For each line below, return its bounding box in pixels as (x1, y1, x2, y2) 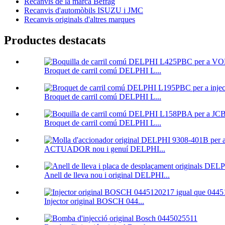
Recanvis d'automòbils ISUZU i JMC (24, 6, 143, 15)
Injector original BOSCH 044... (44, 197, 144, 206)
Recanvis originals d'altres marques (24, 15, 135, 24)
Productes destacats (4, 34, 105, 47)
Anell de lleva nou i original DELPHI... (44, 171, 170, 180)
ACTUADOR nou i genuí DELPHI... (44, 145, 165, 154)
